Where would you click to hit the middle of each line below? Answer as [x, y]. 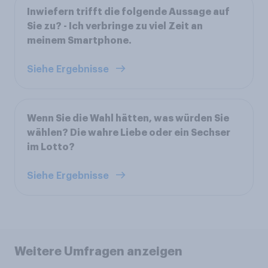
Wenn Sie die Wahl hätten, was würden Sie [128, 119]
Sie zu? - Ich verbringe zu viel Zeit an [115, 27]
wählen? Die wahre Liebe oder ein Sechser [129, 133]
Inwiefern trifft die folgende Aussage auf [128, 12]
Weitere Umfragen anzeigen [98, 252]
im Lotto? [51, 147]
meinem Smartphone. [79, 41]
